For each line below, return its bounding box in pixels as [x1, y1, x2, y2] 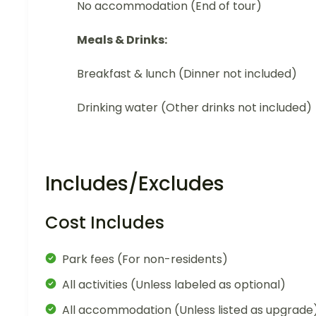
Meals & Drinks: [77, 32, 167, 49]
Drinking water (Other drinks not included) [77, 99, 312, 116]
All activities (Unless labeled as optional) [62, 276, 286, 293]
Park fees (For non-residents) [62, 251, 228, 268]
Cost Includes [45, 211, 164, 235]
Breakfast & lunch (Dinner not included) [77, 66, 297, 83]
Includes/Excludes [45, 170, 224, 198]
